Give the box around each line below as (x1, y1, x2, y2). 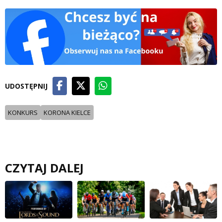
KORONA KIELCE (44, 108, 91, 117)
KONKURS (8, 108, 38, 117)
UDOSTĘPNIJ (5, 81, 48, 91)
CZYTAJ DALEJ (5, 159, 84, 176)
